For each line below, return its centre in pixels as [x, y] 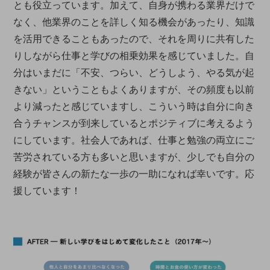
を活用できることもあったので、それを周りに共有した [134, 39]
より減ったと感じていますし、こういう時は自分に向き [134, 106]
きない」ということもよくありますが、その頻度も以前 [134, 89]
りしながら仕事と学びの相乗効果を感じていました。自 [134, 55]
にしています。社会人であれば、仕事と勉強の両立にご [134, 140]
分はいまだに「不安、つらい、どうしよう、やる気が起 [134, 72]
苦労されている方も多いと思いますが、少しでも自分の [134, 157]
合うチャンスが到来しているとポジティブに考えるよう [134, 123]
